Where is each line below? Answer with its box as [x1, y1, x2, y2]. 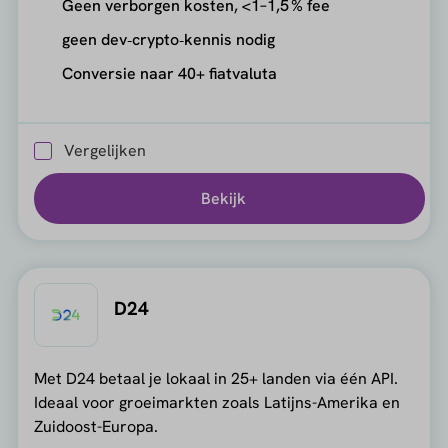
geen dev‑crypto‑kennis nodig [61, 28, 275, 50]
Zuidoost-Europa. [33, 416, 158, 438]
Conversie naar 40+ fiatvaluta [61, 62, 277, 84]
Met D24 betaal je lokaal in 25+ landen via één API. [33, 368, 398, 390]
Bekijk [200, 187, 246, 209]
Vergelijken [63, 140, 146, 162]
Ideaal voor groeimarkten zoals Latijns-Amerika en [33, 392, 400, 414]
